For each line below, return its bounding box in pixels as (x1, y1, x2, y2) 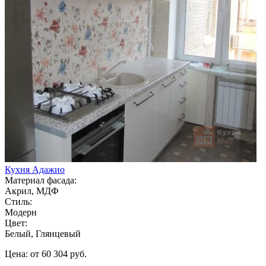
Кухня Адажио (5, 164, 65, 175)
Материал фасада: (5, 175, 77, 185)
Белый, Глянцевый (5, 228, 81, 239)
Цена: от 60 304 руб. (5, 248, 87, 259)
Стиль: (5, 196, 32, 207)
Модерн (5, 207, 37, 217)
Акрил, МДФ (5, 185, 59, 196)
